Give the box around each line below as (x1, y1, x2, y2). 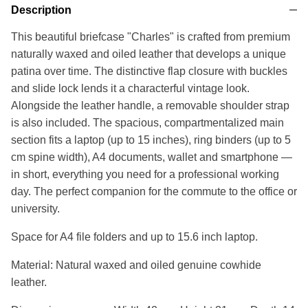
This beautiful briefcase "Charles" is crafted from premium (11, 31, 290, 43)
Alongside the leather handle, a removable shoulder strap (11, 100, 289, 112)
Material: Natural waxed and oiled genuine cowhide (11, 259, 261, 272)
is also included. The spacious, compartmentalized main (11, 117, 284, 129)
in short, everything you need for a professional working (11, 168, 279, 181)
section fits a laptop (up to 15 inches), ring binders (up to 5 (11, 134, 291, 146)
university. (11, 203, 60, 215)
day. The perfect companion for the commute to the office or (11, 186, 297, 198)
